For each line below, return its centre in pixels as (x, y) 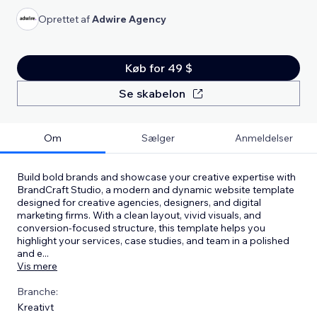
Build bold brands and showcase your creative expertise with (156, 177)
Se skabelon (152, 93)
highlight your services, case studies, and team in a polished (153, 240)
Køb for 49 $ (158, 68)
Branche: (38, 291)
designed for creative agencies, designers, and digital (139, 202)
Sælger (158, 138)
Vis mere (37, 266)
